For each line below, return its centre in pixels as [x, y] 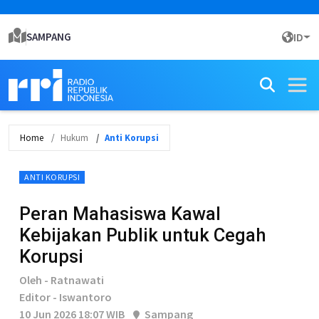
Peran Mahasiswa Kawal [120, 214]
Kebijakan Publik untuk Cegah [143, 235]
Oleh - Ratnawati [62, 280]
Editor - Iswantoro [66, 297]
